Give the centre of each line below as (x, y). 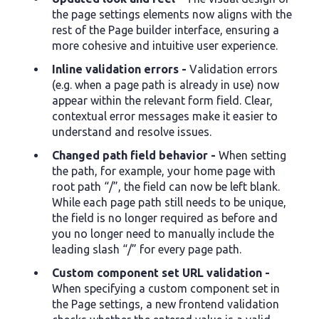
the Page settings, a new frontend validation (166, 304)
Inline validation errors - (119, 69)
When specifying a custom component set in (166, 289)
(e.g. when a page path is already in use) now (166, 85)
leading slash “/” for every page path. (147, 250)
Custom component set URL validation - (161, 273)
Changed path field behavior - (134, 156)
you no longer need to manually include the (163, 234)
